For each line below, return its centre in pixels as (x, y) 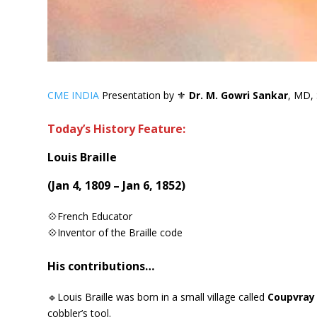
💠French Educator (90, 216)
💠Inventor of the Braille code (115, 232)
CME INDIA (74, 95)
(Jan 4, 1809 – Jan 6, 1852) (117, 185)
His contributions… (101, 266)
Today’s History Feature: (117, 128)
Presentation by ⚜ (144, 95)
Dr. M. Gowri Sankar (239, 95)
